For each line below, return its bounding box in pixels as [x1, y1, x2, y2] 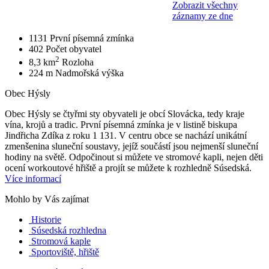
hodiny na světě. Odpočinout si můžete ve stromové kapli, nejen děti [5, 152, 263, 163]
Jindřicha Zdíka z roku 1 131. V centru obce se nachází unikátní [5, 130, 247, 141]
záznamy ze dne [172, 11, 233, 22]
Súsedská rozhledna [31, 225, 106, 236]
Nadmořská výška [55, 68, 124, 79]
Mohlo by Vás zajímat [5, 194, 89, 205]
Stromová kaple [31, 236, 91, 247]
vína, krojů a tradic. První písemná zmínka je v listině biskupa [5, 119, 237, 130]
